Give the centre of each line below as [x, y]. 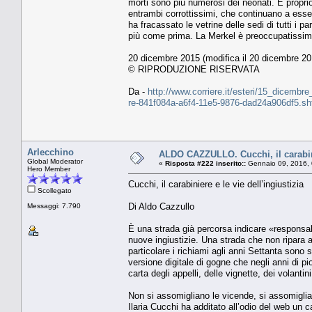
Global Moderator [55, 161]
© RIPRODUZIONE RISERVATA [194, 69]
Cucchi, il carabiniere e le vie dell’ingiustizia [216, 184]
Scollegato [54, 190]
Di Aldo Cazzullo [161, 206]
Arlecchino [50, 152]
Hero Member [49, 169]
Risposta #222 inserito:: [205, 163]
